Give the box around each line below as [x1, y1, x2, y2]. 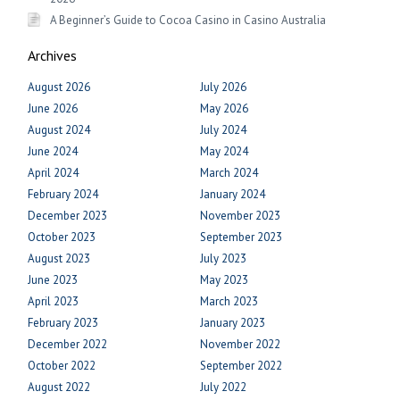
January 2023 [199, 315, 265, 331]
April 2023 [28, 294, 79, 310]
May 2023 [199, 272, 248, 288]
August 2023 [28, 251, 91, 267]
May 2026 [199, 101, 248, 117]
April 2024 [28, 165, 79, 181]
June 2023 [28, 272, 79, 288]
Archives [28, 46, 78, 65]
